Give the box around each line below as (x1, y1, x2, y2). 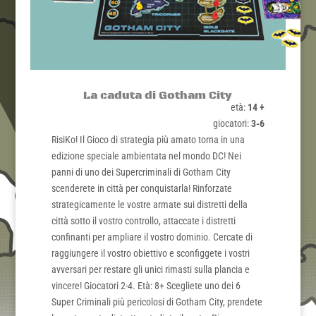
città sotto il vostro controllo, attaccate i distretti (51, 214, 236, 226)
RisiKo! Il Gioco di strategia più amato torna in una (51, 133, 245, 145)
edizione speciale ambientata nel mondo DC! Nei (51, 150, 241, 162)
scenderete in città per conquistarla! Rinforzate (51, 182, 232, 194)
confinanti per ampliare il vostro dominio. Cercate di (51, 231, 253, 243)
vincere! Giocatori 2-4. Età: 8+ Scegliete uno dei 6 (51, 279, 241, 291)
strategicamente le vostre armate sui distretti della (51, 198, 248, 210)
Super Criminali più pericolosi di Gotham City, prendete (51, 296, 262, 308)
